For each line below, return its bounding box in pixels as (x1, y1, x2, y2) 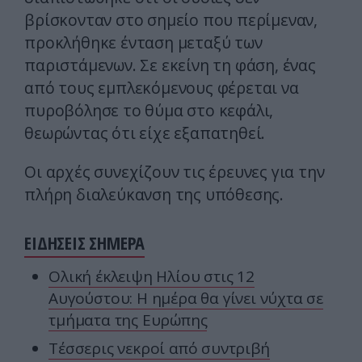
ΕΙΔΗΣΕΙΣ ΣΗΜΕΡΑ (24, 230, 145, 256)
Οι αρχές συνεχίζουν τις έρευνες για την (24, 161, 325, 183)
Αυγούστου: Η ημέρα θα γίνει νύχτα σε (48, 288, 323, 309)
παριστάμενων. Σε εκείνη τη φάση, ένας (24, 54, 316, 77)
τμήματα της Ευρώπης (48, 309, 208, 331)
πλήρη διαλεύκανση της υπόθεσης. (24, 183, 284, 206)
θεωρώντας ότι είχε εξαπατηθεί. (24, 122, 266, 145)
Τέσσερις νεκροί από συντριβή (48, 338, 270, 360)
